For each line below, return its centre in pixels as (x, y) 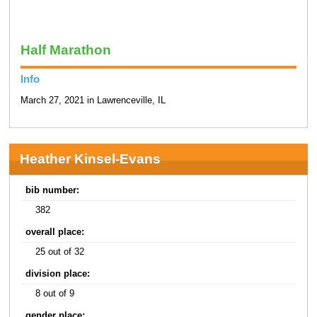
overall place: (55, 232)
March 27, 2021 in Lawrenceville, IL (93, 100)
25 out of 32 (60, 252)
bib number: (53, 191)
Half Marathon (65, 50)
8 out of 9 (55, 294)
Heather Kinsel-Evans (90, 159)
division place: (58, 274)
